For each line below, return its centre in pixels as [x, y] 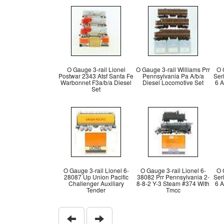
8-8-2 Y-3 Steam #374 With [173, 183]
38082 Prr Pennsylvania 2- [173, 177]
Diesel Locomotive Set [173, 82]
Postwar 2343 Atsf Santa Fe [96, 76]
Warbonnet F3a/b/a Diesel [96, 82]
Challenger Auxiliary [96, 183]
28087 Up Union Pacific [96, 177]
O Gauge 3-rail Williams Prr [173, 69]
